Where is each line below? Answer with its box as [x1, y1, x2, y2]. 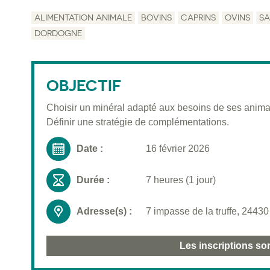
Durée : [77, 175, 110, 186]
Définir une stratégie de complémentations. [46, 117, 229, 128]
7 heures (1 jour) [146, 175, 216, 186]
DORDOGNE [34, 28, 82, 39]
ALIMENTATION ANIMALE [34, 13, 132, 23]
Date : [77, 143, 103, 154]
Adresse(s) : [77, 206, 132, 217]
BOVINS [141, 13, 172, 23]
